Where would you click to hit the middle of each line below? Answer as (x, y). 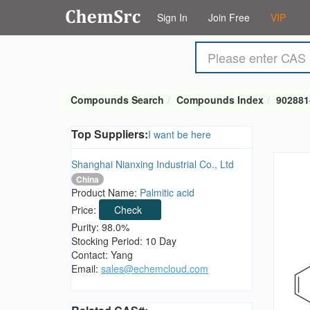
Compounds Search (117, 100)
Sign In (172, 17)
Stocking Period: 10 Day (124, 241)
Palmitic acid (167, 193)
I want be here (180, 134)
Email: (86, 269)
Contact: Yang (102, 255)
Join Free (229, 17)
